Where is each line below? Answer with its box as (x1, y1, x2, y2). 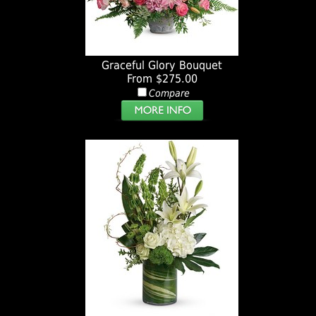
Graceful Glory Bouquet (102, 59, 223, 73)
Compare (148, 87, 190, 99)
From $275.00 (126, 72, 197, 86)
